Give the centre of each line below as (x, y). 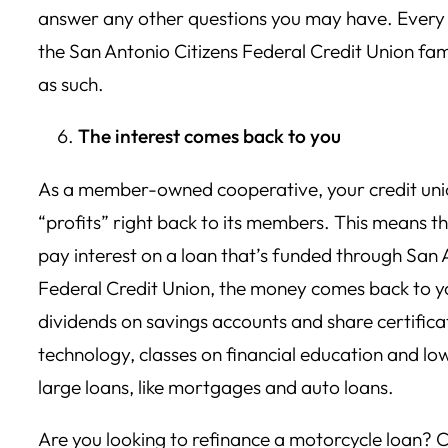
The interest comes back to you (209, 136)
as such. (71, 84)
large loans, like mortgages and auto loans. (218, 386)
